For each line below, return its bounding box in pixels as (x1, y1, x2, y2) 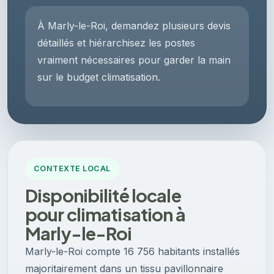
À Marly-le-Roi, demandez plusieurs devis (37, 20, 231, 32)
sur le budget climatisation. (37, 71, 160, 84)
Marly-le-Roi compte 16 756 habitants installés (25, 245, 240, 258)
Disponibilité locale (25, 184, 181, 207)
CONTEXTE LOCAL (34, 164, 111, 174)
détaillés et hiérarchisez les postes (37, 37, 195, 50)
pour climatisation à (25, 203, 185, 226)
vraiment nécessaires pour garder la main (37, 54, 231, 67)
